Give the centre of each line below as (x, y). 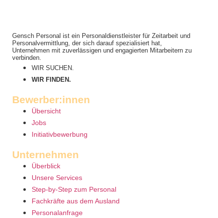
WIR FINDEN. (51, 80)
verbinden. (27, 58)
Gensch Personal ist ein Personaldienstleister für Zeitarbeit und (101, 36)
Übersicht (46, 111)
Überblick (46, 166)
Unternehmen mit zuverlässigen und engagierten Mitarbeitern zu (102, 50)
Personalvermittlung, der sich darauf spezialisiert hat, (87, 43)
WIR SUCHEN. (53, 68)
